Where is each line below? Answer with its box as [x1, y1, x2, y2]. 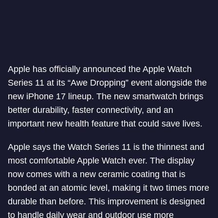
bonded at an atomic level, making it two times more [8, 183, 209, 193]
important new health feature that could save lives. [8, 119, 202, 128]
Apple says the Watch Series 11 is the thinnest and [8, 142, 204, 152]
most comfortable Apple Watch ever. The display [8, 156, 195, 165]
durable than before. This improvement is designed [8, 197, 205, 206]
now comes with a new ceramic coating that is [8, 169, 185, 179]
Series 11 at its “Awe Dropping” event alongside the [8, 78, 207, 88]
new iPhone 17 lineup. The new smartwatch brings [8, 91, 203, 101]
